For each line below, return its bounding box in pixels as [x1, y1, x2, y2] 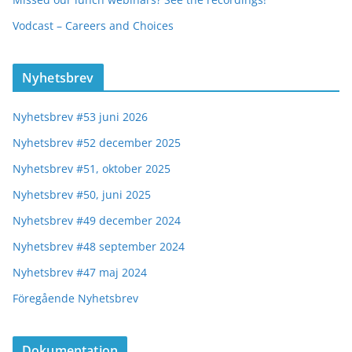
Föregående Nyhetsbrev [13, 291, 138, 306]
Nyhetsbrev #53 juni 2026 [13, 109, 148, 125]
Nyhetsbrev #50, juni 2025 [13, 187, 151, 203]
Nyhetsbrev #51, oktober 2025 [13, 161, 170, 177]
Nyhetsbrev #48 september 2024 [13, 239, 185, 255]
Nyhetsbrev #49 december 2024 [13, 213, 181, 229]
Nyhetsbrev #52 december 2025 [13, 135, 181, 151]
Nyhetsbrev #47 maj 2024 [13, 265, 147, 280]
